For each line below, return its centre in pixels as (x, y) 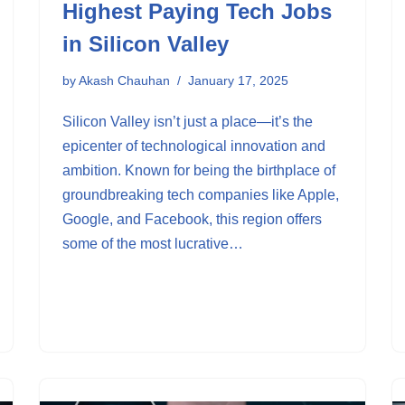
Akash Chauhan (124, 80)
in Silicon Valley (146, 44)
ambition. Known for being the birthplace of (199, 170)
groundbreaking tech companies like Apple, (201, 195)
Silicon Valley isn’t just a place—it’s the (188, 122)
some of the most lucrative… (155, 244)
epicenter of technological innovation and (194, 146)
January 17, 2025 (238, 80)
